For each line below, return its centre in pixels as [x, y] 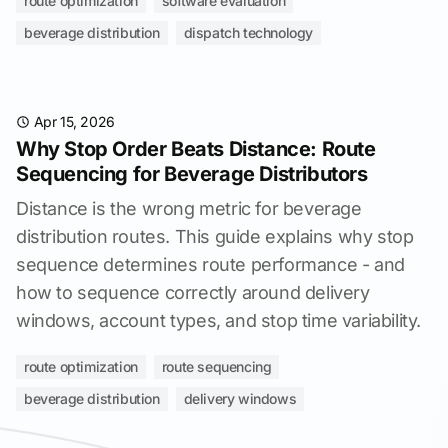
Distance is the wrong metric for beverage [189, 208]
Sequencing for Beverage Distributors [192, 174]
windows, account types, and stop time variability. [219, 320]
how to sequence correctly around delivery [193, 292]
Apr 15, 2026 [74, 121]
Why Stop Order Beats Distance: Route [196, 149]
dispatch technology [248, 32]
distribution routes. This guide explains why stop [215, 236]
